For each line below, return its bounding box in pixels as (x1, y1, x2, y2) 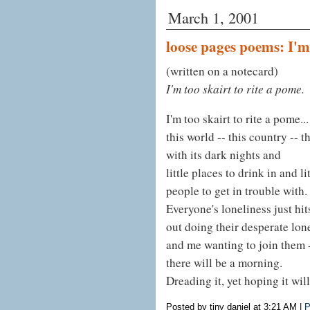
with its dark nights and (166, 147, 281, 163)
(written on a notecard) (166, 63, 278, 80)
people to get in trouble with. (166, 183, 307, 199)
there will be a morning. (166, 255, 282, 271)
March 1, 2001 (168, 8, 259, 28)
